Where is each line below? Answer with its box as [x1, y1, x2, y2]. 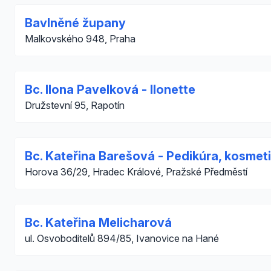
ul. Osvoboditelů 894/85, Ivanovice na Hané [25, 232, 219, 244]
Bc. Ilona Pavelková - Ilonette [25, 82, 195, 97]
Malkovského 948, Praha [25, 33, 135, 45]
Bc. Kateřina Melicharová [25, 215, 172, 230]
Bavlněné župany [25, 16, 126, 30]
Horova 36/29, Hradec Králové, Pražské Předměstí [25, 166, 247, 178]
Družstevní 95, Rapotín [25, 99, 125, 111]
